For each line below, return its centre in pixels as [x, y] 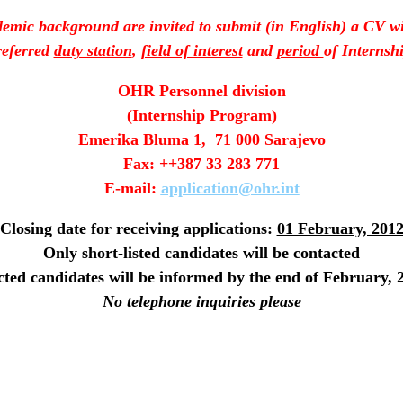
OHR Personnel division [201, 90]
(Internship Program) [201, 115]
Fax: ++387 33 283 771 [201, 163]
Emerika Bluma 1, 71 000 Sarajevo [201, 139]
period [300, 50]
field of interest [192, 50]
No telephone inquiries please [201, 301]
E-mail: [132, 188]
